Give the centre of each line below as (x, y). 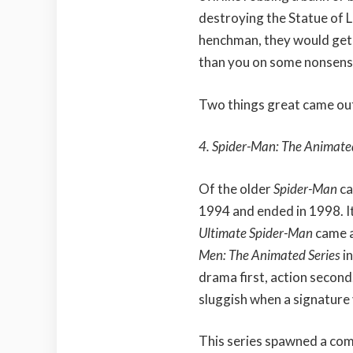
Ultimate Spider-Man (257, 232)
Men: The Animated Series (271, 255)
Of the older (236, 188)
